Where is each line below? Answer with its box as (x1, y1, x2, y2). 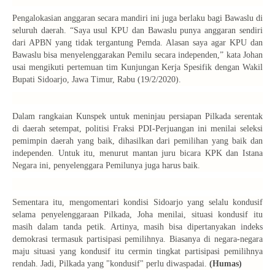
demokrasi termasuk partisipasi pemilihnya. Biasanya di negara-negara (12, 234, 263, 244)
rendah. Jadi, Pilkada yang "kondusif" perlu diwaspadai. (12, 259, 209, 269)
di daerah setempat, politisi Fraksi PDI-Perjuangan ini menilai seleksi (12, 124, 263, 134)
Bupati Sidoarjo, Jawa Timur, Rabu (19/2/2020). (12, 75, 181, 85)
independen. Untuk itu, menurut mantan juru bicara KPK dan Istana (12, 149, 263, 158)
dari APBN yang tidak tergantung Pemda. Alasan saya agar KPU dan (12, 38, 263, 48)
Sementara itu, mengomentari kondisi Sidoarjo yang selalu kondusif (12, 198, 263, 207)
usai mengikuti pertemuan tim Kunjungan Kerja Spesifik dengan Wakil (12, 63, 263, 72)
